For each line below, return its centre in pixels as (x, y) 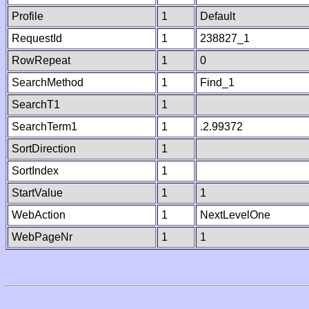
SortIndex (35, 171)
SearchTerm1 (44, 127)
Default (218, 16)
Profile (28, 16)
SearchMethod (48, 82)
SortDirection (44, 149)
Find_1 (217, 82)
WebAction (39, 215)
